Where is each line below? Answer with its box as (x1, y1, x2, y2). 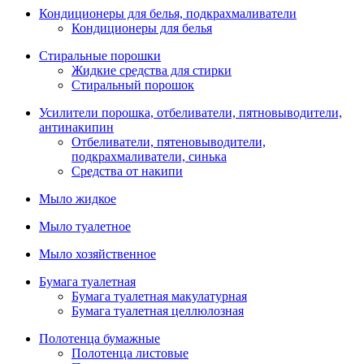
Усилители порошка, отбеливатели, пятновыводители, (39, 106, 342, 119)
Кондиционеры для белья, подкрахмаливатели (39, 6, 297, 20)
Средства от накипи (71, 164, 183, 178)
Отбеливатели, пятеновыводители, (71, 135, 266, 149)
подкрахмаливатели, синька (71, 149, 227, 163)
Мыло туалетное (39, 219, 131, 233)
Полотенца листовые (71, 346, 188, 360)
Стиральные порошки (39, 49, 161, 63)
